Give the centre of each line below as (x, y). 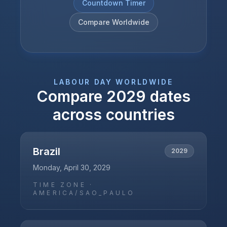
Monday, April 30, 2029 (72, 167)
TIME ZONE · (63, 185)
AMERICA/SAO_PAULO (84, 193)
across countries (113, 115)
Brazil (47, 152)
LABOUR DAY (83, 82)
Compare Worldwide (113, 22)
